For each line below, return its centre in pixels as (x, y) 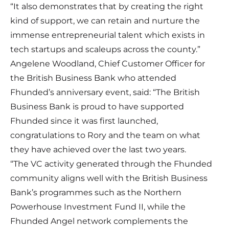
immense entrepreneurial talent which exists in (108, 35)
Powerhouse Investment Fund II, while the (98, 207)
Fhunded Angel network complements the (99, 221)
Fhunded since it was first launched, (84, 121)
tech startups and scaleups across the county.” (105, 50)
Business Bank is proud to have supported (97, 107)
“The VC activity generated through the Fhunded (111, 164)
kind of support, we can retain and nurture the (105, 21)
